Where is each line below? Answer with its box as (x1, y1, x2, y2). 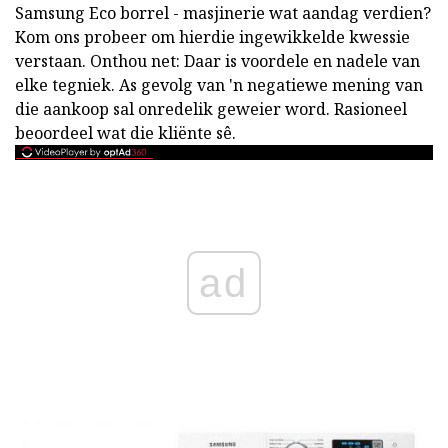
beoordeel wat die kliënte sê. (15, 122, 236, 144)
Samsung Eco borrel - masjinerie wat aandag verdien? (15, 2, 431, 24)
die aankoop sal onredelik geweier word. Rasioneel (15, 98, 407, 120)
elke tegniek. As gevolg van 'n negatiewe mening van (15, 74, 423, 96)
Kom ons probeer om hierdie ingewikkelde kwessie (15, 26, 410, 48)
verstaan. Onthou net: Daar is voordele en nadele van (15, 50, 420, 72)
